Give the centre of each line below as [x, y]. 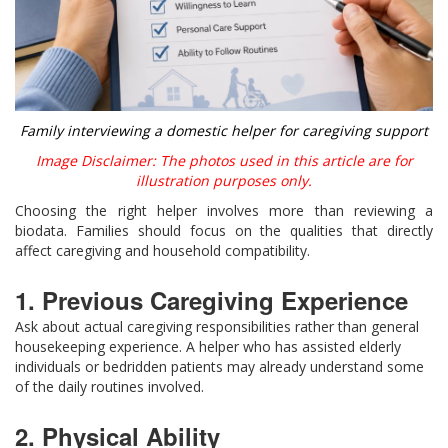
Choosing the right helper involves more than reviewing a [224, 210]
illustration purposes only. [224, 180]
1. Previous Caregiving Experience [211, 299]
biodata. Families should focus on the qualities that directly [224, 230]
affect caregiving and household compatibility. [162, 250]
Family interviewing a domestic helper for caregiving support [224, 130]
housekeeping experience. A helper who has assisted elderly [208, 346]
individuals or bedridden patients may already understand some [219, 366]
